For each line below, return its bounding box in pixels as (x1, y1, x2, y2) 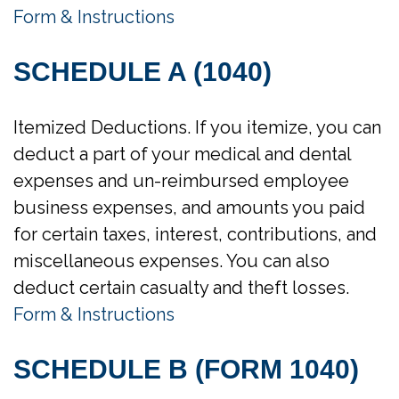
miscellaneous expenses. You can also (13, 250, 330, 272)
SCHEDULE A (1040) (13, 57, 272, 86)
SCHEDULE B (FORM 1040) (13, 354, 359, 384)
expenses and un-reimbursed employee (13, 170, 349, 191)
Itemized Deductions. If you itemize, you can (13, 117, 381, 138)
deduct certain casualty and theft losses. (13, 277, 349, 298)
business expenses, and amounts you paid (13, 197, 365, 218)
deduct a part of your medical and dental (13, 143, 351, 165)
